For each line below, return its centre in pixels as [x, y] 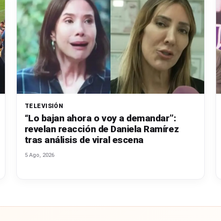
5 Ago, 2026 [39, 155]
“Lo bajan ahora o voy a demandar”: [100, 118]
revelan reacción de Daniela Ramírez [102, 129]
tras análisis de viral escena [84, 140]
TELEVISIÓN [44, 106]
